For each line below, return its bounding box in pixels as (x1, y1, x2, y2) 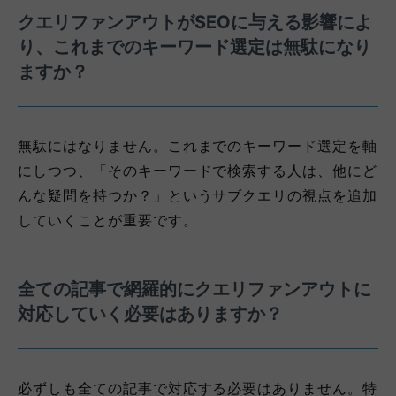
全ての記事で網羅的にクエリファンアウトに (18, 278, 371, 301)
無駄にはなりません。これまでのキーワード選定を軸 (18, 137, 378, 156)
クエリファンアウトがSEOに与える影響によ (18, 11, 372, 34)
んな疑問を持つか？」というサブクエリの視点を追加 (18, 187, 378, 205)
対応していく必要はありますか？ (18, 303, 283, 325)
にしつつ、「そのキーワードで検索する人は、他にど (18, 162, 378, 180)
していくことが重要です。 (18, 211, 198, 230)
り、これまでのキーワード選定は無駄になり (18, 36, 371, 58)
